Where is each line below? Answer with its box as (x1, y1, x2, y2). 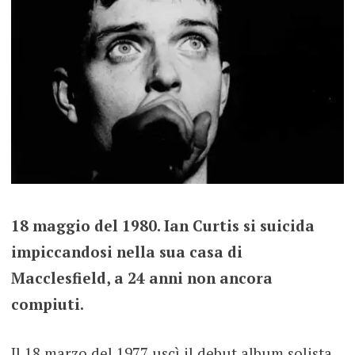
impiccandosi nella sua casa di (10, 242, 242, 262)
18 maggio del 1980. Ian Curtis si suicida (10, 216, 315, 236)
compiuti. (10, 294, 84, 315)
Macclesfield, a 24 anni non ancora (10, 268, 273, 288)
